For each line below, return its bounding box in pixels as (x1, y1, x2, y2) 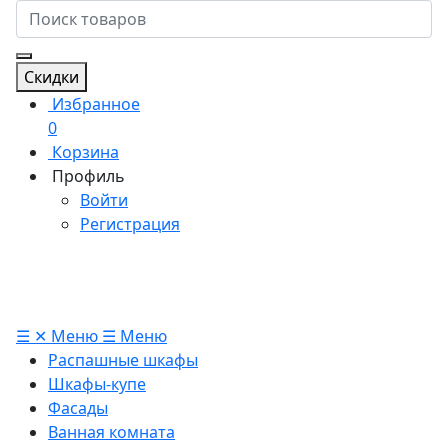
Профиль (52, 164, 125, 187)
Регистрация (80, 212, 180, 235)
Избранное (52, 92, 140, 115)
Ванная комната (48, 420, 175, 443)
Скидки (24, 65, 79, 88)
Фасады (48, 396, 108, 419)
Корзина (52, 140, 119, 163)
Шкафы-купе (48, 372, 146, 395)
